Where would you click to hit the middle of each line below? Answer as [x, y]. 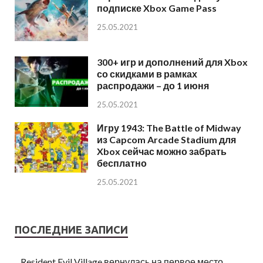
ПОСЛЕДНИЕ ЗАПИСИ [71, 230]
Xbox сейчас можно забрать [162, 151]
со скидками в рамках [147, 74]
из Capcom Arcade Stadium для [166, 140]
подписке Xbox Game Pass [157, 8]
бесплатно [122, 163]
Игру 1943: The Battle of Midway [169, 128]
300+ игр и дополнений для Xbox [172, 62]
